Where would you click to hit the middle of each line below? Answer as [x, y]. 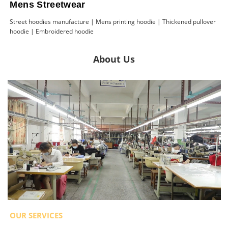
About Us [114, 59]
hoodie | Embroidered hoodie [52, 32]
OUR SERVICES [36, 215]
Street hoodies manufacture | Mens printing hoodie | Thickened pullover [113, 22]
